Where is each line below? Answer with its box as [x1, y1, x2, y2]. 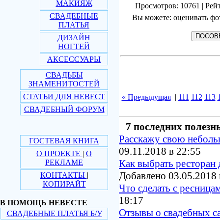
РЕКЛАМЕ [45, 158, 83, 166]
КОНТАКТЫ [40, 171, 87, 179]
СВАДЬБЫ [45, 71, 83, 79]
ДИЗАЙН [57, 33, 90, 42]
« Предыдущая [121, 93, 171, 101]
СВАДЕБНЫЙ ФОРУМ [24, 105, 105, 113]
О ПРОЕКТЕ [36, 149, 82, 158]
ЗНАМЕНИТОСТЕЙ [28, 80, 100, 88]
